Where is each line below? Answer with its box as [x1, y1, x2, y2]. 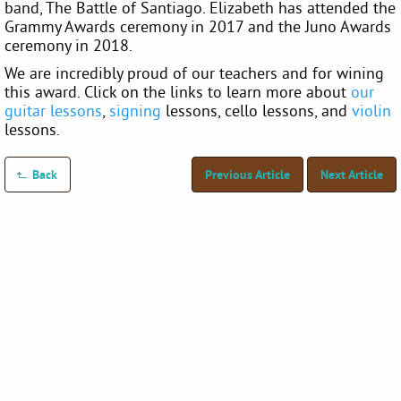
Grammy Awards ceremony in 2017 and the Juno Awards [4, 15, 391, 37]
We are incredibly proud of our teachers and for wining [4, 62, 384, 83]
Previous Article [205, 166, 290, 183]
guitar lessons [4, 99, 102, 121]
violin [352, 99, 391, 121]
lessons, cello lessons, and [161, 99, 352, 121]
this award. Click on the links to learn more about [4, 81, 351, 102]
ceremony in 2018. [4, 34, 132, 55]
